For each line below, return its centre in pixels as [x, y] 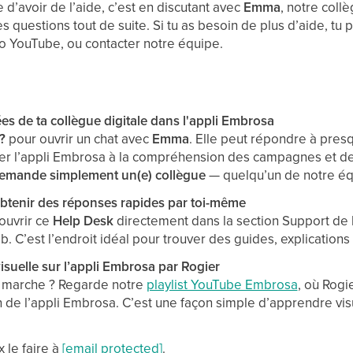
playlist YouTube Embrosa [222, 284]
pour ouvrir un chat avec [78, 139]
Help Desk [83, 221]
